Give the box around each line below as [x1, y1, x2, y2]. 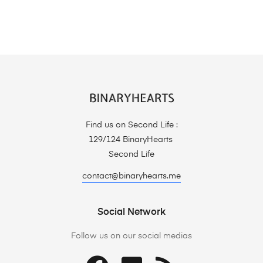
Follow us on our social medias [71, 231, 192, 240]
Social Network [97, 207, 166, 217]
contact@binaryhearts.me [82, 171, 181, 180]
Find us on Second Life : [85, 120, 178, 129]
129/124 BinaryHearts [88, 135, 175, 144]
